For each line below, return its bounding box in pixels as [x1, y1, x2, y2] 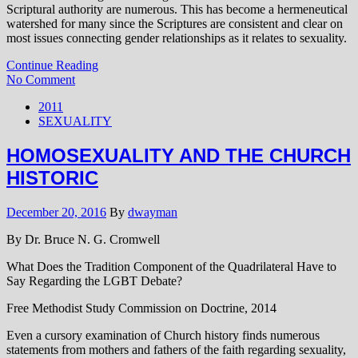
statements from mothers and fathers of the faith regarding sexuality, [6, 342, 346, 356]
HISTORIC [6, 167, 98, 189]
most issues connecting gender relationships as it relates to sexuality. [6, 31, 347, 46]
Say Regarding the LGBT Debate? [6, 273, 182, 288]
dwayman [128, 205, 177, 219]
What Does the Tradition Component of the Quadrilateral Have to [6, 259, 336, 273]
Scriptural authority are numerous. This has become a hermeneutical [6, 2, 348, 17]
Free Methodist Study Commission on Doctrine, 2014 [6, 300, 276, 315]
